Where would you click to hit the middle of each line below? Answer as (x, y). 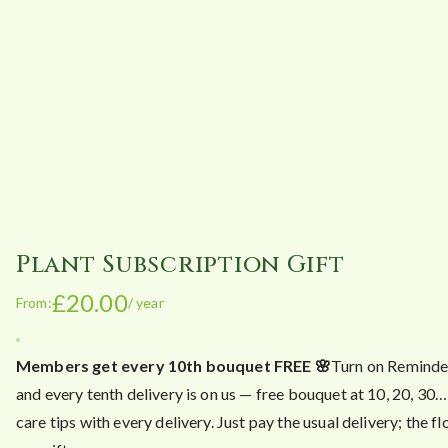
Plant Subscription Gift (180, 265)
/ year (145, 302)
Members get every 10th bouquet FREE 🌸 (173, 365)
